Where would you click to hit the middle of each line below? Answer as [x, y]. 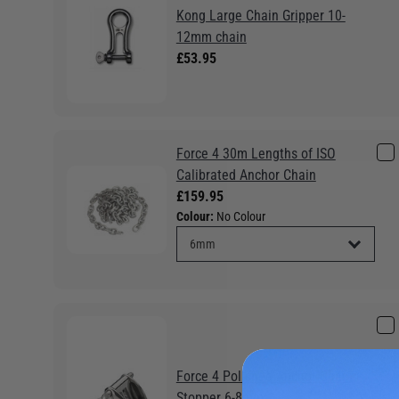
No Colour [240, 217]
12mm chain [211, 37]
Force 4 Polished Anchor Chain [264, 377]
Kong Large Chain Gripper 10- [261, 15]
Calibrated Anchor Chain [246, 175]
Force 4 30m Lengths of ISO [256, 154]
